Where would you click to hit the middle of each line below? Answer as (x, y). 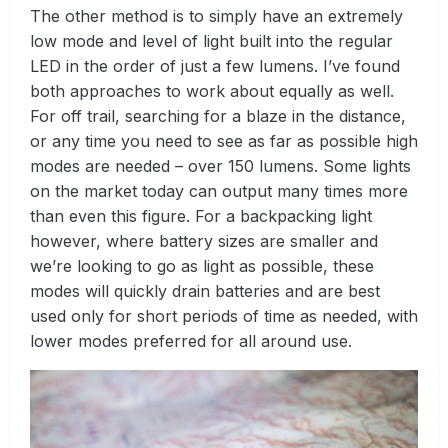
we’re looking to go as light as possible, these (202, 266)
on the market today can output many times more (219, 191)
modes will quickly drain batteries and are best (205, 291)
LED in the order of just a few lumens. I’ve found (215, 66)
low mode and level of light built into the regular (211, 41)
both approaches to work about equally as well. (212, 91)
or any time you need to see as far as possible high (224, 141)
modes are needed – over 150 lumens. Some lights (220, 166)
